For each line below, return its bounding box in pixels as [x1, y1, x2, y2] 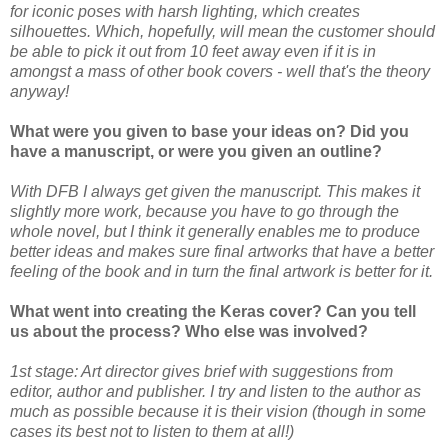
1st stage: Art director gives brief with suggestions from [10, 363, 393, 381]
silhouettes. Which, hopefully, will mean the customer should [10, 23, 435, 41]
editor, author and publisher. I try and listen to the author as [10, 383, 421, 401]
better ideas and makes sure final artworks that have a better [10, 243, 434, 261]
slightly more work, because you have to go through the [10, 203, 399, 221]
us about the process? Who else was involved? [10, 323, 368, 341]
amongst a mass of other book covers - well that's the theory [10, 63, 430, 81]
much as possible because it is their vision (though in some [10, 403, 426, 421]
